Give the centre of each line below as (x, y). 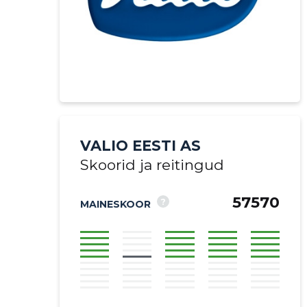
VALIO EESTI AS (140, 146)
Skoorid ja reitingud (152, 165)
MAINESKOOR (115, 204)
